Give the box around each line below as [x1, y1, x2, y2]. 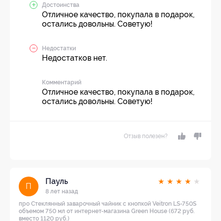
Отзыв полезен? [124, 132, 168, 140]
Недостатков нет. [42, 53, 107, 63]
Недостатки [42, 44, 76, 52]
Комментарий [42, 78, 81, 86]
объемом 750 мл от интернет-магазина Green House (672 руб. [19, 207, 195, 215]
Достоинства [42, 1, 79, 8]
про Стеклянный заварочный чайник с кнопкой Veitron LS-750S [19, 200, 196, 207]
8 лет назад [45, 187, 78, 195]
